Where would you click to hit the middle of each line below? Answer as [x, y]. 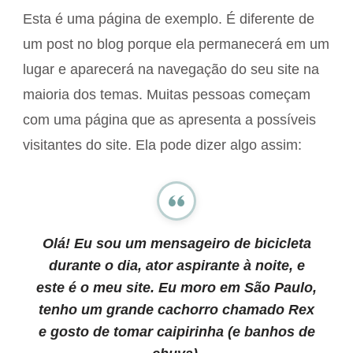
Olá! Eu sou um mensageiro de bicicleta [176, 243]
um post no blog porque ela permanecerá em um [176, 44]
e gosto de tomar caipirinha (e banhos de [176, 332]
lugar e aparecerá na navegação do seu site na [171, 69]
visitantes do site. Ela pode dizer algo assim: [162, 145]
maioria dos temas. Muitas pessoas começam [167, 95]
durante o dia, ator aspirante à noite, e [176, 266]
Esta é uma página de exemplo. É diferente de [169, 19]
